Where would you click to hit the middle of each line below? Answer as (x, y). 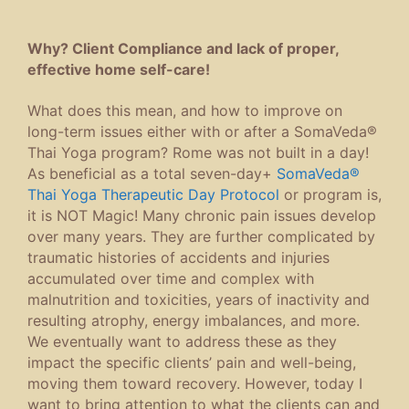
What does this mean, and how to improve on (185, 111)
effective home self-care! (119, 69)
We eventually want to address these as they (182, 342)
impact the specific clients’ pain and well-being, (192, 363)
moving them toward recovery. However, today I (195, 384)
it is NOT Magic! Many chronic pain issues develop (202, 216)
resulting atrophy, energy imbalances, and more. (194, 321)
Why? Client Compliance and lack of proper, (183, 48)
